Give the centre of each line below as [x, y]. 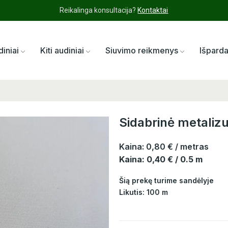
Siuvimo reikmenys [142, 51]
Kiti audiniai [62, 51]
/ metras [192, 147]
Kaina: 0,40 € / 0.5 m [161, 160]
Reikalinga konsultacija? [99, 10]
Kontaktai [153, 10]
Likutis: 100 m [144, 192]
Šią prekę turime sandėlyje [166, 181]
